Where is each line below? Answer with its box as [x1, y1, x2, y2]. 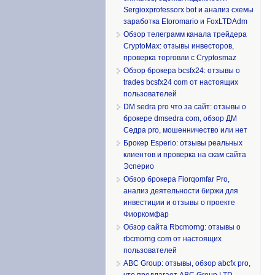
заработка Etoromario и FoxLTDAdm [123, 17, 247, 26]
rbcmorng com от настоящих [123, 234, 222, 243]
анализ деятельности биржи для [123, 186, 238, 195]
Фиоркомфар [123, 209, 169, 219]
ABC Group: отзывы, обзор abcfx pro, [123, 258, 250, 268]
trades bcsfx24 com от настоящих [123, 77, 238, 87]
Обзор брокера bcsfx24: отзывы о [123, 66, 240, 75]
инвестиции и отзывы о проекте [123, 198, 235, 207]
